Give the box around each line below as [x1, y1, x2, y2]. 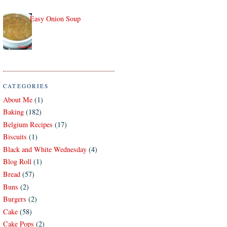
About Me [3, 94, 32, 104]
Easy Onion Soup [29, 14, 81, 24]
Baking [3, 107, 24, 117]
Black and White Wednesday [3, 144, 87, 154]
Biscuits [3, 132, 27, 142]
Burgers [3, 194, 26, 204]
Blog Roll [3, 157, 31, 167]
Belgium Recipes [3, 119, 53, 129]
